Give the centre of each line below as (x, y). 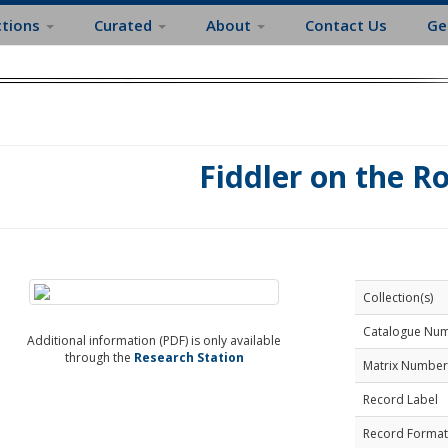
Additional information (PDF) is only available (154, 340)
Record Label (400, 399)
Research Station (188, 357)
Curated (125, 25)
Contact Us (346, 25)
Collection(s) (397, 297)
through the (99, 357)
